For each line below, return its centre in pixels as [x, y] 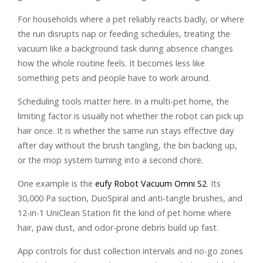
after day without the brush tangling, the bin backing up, [127, 145]
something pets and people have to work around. [114, 77]
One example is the [56, 183]
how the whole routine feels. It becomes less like [111, 63]
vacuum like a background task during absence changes [125, 48]
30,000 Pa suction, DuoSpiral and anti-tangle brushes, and [130, 198]
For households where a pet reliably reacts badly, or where [131, 19]
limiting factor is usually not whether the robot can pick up [131, 116]
